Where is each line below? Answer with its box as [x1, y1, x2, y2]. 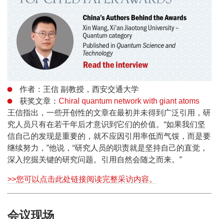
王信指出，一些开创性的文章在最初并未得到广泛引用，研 [7, 109, 211, 117]
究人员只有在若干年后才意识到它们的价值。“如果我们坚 [7, 120, 205, 129]
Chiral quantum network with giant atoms [59, 97, 199, 105]
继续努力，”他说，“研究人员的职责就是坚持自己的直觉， [7, 144, 208, 152]
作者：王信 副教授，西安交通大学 [20, 85, 139, 93]
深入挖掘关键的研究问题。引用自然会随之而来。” [7, 155, 182, 164]
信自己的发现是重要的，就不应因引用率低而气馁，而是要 [7, 132, 211, 140]
